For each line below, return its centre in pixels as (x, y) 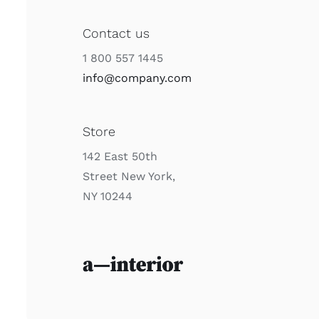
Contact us (116, 33)
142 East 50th (120, 157)
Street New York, (129, 177)
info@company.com (137, 78)
